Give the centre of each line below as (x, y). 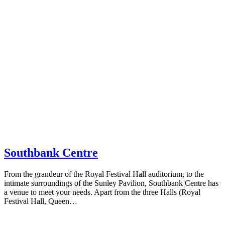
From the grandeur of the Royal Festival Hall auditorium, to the (104, 174)
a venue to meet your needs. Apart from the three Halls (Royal (102, 192)
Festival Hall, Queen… (41, 201)
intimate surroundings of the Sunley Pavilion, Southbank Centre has (111, 183)
